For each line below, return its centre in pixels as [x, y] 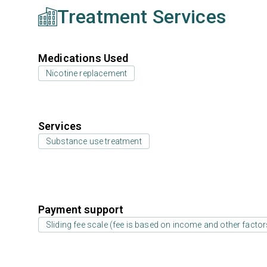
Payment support [81, 209]
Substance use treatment [94, 141]
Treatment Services [142, 17]
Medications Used [83, 58]
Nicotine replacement [87, 73]
